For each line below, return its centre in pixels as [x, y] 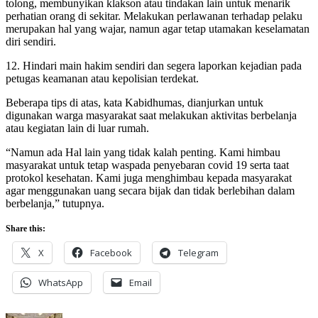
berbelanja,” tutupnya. [55, 203]
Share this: [26, 228]
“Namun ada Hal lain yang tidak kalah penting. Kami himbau [143, 152]
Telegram [198, 252]
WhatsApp [61, 282]
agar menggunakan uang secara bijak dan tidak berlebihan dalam [150, 190]
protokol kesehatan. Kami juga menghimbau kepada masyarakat [149, 177]
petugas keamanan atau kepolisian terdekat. [102, 78]
